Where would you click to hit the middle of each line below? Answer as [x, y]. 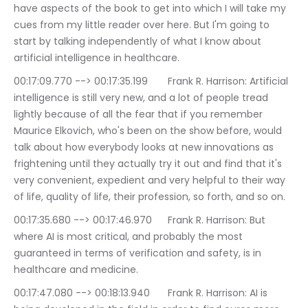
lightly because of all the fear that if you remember [140, 114]
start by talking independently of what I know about [139, 42]
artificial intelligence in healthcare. [97, 58]
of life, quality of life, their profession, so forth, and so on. [150, 197]
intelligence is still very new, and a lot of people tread [142, 98]
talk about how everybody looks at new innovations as [145, 147]
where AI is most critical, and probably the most [130, 237]
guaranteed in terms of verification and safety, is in [139, 253]
